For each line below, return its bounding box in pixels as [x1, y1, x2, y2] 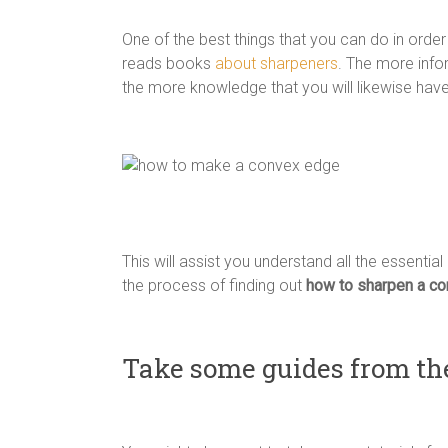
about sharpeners [211, 54, 338, 73]
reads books [122, 54, 211, 73]
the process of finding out [122, 276, 306, 295]
